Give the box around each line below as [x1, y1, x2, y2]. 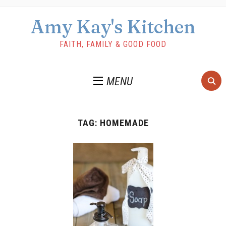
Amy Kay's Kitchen [31, 16, 195, 38]
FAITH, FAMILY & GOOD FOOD [60, 39, 166, 49]
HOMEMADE [99, 118, 149, 128]
